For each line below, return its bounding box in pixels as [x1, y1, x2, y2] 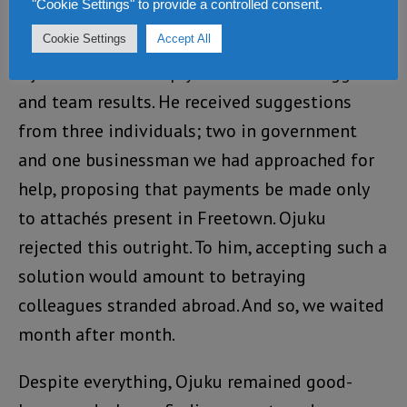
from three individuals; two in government [18, 119, 357, 144]
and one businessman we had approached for [18, 148, 374, 173]
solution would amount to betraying [18, 264, 306, 289]
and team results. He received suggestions [18, 90, 352, 114]
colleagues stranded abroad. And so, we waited [18, 293, 384, 318]
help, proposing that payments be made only [18, 177, 369, 202]
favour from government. [18, 14, 218, 38]
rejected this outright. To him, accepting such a [18, 235, 387, 260]
